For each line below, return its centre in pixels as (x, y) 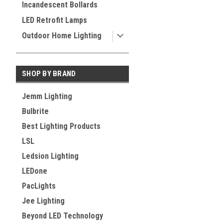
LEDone (35, 171)
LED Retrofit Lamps (55, 20)
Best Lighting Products (61, 126)
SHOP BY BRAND (49, 74)
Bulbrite (35, 111)
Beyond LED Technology (62, 216)
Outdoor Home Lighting (62, 36)
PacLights (39, 186)
